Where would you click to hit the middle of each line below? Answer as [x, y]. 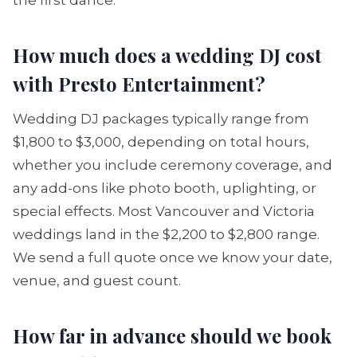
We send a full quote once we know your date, [173, 257]
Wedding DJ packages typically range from [161, 119]
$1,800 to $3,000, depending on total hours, [161, 142]
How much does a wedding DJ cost [167, 55]
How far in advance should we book [172, 335]
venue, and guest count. [97, 280]
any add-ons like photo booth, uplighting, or [165, 188]
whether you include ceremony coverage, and [173, 165]
